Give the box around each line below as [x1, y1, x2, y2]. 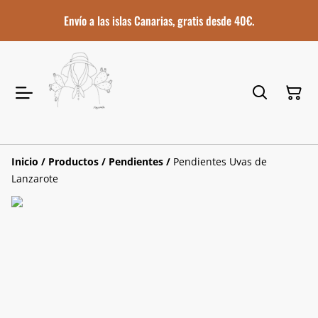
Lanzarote [11, 172, 58, 186]
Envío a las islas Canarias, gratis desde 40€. [64, 11, 254, 29]
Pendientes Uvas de [173, 155, 267, 169]
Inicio [11, 155, 38, 169]
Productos [48, 155, 99, 169]
